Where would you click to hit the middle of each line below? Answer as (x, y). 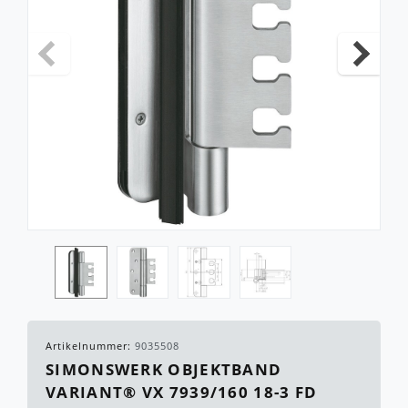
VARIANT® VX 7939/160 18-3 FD (182, 393)
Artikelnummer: (90, 346)
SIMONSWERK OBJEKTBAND (164, 370)
